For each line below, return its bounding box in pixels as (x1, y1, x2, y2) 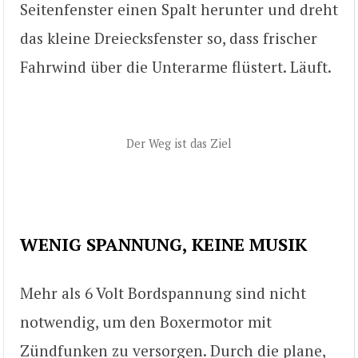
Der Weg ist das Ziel (126, 136, 232, 152)
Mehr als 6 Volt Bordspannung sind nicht (20, 283, 306, 304)
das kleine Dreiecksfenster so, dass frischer (20, 27, 317, 48)
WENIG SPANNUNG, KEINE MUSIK (20, 233, 307, 257)
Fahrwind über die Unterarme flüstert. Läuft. (20, 56, 332, 77)
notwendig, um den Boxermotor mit (20, 312, 272, 332)
